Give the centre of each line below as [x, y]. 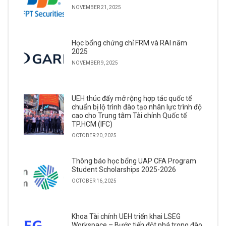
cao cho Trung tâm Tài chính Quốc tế [129, 116]
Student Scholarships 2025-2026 [124, 169]
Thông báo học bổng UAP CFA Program [134, 161]
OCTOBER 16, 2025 [94, 181]
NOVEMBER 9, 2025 [95, 63]
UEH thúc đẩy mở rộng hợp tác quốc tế [132, 98]
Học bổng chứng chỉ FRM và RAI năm [129, 43]
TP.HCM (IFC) [92, 124]
